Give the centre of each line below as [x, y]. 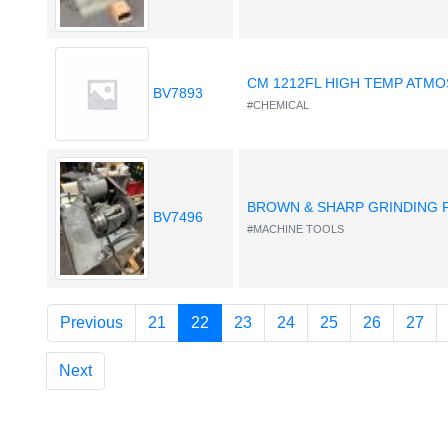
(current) [238, 322]
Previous [92, 323]
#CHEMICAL [278, 105]
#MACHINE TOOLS [296, 229]
